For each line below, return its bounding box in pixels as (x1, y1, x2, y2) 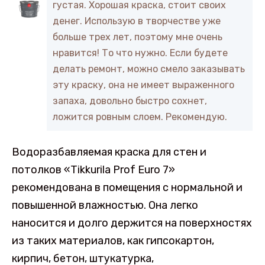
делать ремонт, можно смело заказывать (53, 63, 245, 75)
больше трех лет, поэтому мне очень (53, 31, 222, 43)
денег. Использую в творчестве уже (53, 15, 221, 27)
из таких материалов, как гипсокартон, (12, 234, 214, 248)
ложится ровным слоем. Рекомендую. (53, 111, 227, 123)
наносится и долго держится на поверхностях (12, 216, 252, 230)
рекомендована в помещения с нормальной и (12, 181, 243, 195)
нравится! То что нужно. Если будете (53, 47, 228, 59)
